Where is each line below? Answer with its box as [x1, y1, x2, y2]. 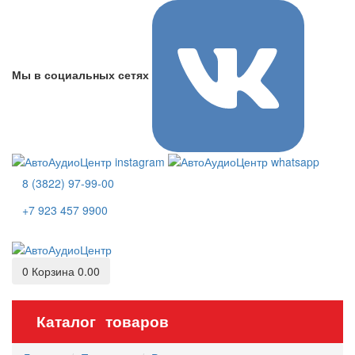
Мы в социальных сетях [12, 66, 149, 82]
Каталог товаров [36, 311, 169, 330]
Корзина [32, 262, 78, 279]
